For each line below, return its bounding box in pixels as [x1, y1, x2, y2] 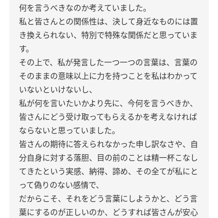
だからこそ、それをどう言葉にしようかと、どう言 [19, 193, 198, 204]
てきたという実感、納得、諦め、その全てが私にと [19, 166, 198, 177]
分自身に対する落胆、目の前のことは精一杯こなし [19, 152, 198, 163]
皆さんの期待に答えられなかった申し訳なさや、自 [19, 139, 198, 149]
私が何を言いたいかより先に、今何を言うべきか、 [19, 98, 198, 109]
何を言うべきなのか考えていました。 [19, 2, 151, 13]
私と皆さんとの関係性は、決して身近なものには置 [19, 16, 198, 27]
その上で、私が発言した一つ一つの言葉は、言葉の [19, 57, 198, 68]
